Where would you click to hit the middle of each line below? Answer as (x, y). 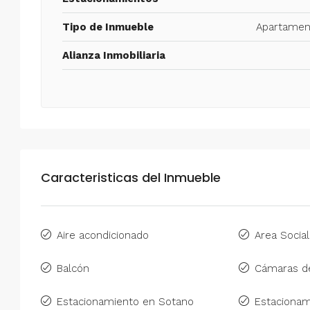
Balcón (73, 268)
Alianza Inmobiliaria (114, 55)
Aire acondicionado (103, 235)
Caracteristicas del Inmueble (131, 177)
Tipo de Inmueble (108, 27)
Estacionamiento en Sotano (125, 301)
